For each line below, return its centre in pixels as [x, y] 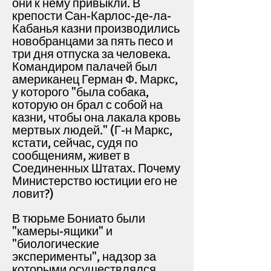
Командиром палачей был [85, 67]
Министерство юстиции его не [95, 181]
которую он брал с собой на [87, 105]
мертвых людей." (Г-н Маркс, [92, 130]
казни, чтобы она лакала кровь [96, 118]
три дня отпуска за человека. [91, 54]
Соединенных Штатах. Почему [96, 168]
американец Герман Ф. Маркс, [95, 80]
